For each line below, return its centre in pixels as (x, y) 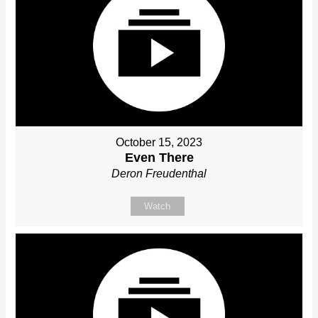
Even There (159, 158)
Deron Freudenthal (159, 174)
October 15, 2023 (159, 143)
